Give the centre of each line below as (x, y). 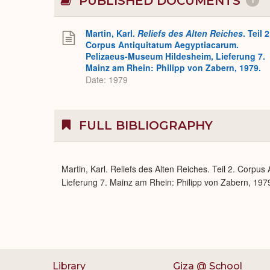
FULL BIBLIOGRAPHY (144, 125)
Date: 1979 (107, 80)
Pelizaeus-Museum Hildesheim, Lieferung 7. (175, 56)
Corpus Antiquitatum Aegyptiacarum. (162, 45)
